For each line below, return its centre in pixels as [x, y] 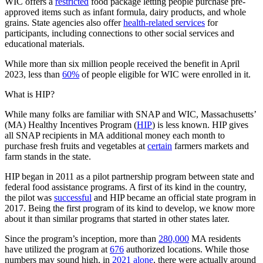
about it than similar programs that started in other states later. [117, 218]
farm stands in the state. [48, 156]
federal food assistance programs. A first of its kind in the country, [126, 187]
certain [160, 146]
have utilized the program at [57, 249]
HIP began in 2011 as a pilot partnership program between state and [129, 176]
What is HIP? [30, 94]
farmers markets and [210, 146]
